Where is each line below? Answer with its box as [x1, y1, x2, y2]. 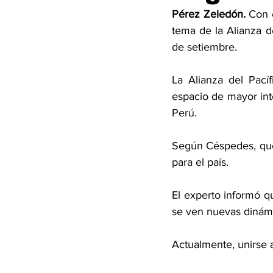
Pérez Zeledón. [172, 8, 246, 20]
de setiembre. [172, 41, 240, 53]
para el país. [172, 156, 232, 168]
